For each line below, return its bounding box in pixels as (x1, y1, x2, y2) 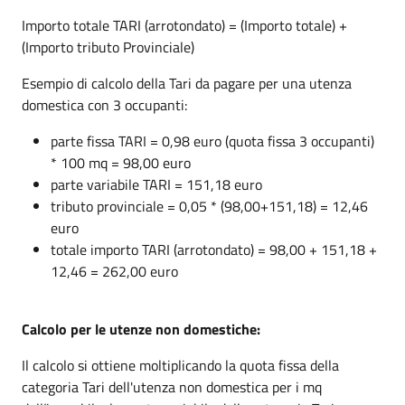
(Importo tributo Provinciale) (22, 35, 194, 58)
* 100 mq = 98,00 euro (51, 151, 191, 174)
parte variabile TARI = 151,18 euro (51, 173, 262, 195)
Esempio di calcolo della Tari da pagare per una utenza (22, 71, 352, 94)
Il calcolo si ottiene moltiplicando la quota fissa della (22, 353, 339, 376)
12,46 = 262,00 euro (51, 259, 178, 282)
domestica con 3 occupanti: (22, 93, 187, 116)
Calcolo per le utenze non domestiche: (22, 317, 260, 340)
